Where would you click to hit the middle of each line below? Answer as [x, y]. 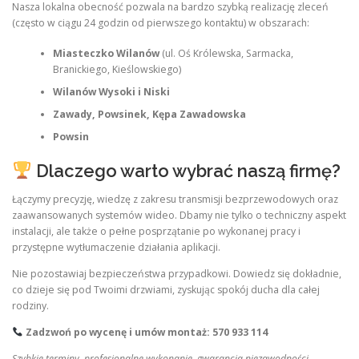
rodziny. [30, 305]
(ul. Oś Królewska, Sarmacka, [226, 54]
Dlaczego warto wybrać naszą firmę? [186, 170]
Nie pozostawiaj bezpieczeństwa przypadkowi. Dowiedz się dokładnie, [177, 273]
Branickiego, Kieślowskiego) [117, 70]
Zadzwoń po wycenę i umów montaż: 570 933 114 [146, 332]
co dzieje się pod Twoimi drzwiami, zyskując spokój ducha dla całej [166, 289]
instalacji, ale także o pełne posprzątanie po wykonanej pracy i [156, 231]
